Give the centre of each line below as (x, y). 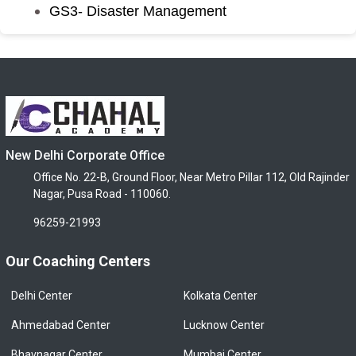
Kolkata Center (221, 296)
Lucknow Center (224, 325)
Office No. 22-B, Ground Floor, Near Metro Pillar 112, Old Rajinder (192, 177)
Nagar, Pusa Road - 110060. (102, 194)
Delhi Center (42, 296)
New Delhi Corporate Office (85, 155)
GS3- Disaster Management (142, 11)
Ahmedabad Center (61, 325)
